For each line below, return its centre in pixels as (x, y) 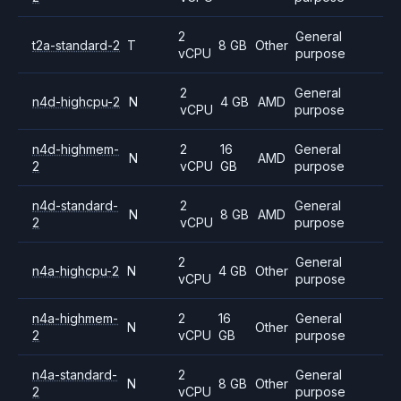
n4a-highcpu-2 (76, 270)
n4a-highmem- (75, 318)
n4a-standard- (75, 375)
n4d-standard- (75, 205)
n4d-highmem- (76, 149)
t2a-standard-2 (76, 45)
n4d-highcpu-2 (76, 101)
